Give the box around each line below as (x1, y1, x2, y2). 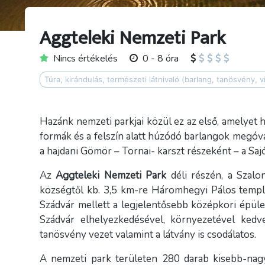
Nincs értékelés (53, 52, 118, 65)
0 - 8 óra (143, 52, 179, 65)
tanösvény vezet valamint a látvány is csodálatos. (40, 228, 256, 241)
